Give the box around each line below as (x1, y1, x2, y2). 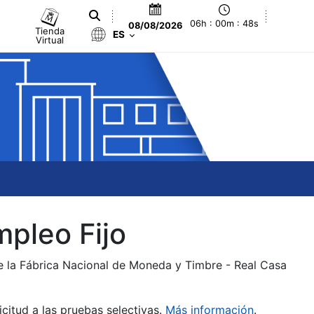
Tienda (35, 25, 65, 36)
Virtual (36, 34, 64, 46)
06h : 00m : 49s (190, 18, 259, 29)
